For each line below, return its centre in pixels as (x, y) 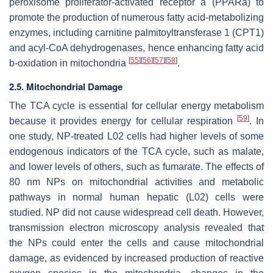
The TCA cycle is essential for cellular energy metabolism (136, 105)
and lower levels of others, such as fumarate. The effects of (136, 166)
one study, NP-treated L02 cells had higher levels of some (136, 136)
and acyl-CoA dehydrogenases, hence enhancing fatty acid (136, 48)
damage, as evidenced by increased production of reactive (136, 258)
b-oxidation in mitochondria (69, 63)
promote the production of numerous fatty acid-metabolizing (136, 17)
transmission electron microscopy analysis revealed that (136, 227)
